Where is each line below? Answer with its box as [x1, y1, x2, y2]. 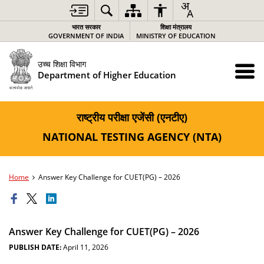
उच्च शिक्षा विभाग [37, 58, 86, 70]
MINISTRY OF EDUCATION [136, 31, 216, 40]
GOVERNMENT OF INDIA [48, 31, 124, 40]
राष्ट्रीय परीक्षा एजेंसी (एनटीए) [77, 110, 187, 124]
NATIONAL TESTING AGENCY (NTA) [42, 130, 222, 144]
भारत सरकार [71, 22, 101, 31]
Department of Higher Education [37, 68, 176, 81]
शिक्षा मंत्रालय [160, 22, 192, 31]
